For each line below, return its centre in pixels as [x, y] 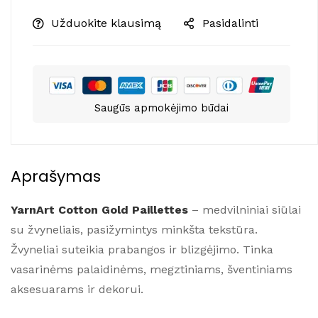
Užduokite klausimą [106, 23]
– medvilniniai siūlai [246, 210]
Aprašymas [56, 177]
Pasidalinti [230, 23]
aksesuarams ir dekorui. [77, 290]
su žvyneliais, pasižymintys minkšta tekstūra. [134, 230]
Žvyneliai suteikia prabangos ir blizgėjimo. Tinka [142, 250]
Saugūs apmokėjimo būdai [161, 108]
